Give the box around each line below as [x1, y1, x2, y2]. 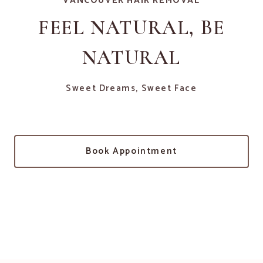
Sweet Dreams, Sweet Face [66, 81, 197, 96]
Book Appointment [86, 144, 177, 159]
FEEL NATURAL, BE [38, 16, 225, 40]
